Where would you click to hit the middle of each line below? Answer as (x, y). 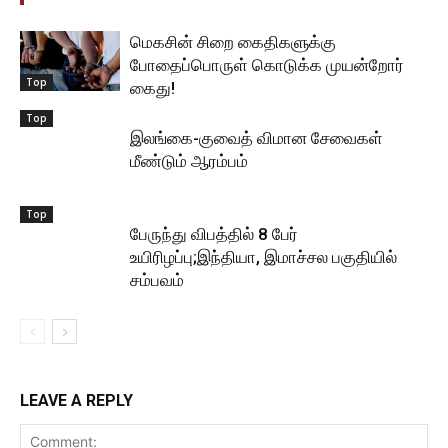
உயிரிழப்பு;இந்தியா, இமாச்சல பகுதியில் (263, 257)
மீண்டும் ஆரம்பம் (189, 161)
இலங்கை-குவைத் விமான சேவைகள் (256, 138)
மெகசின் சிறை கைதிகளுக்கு (233, 42)
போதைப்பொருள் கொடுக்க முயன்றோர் (267, 65)
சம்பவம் (157, 280)
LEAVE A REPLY (76, 400)
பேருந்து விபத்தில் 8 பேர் (214, 234)
